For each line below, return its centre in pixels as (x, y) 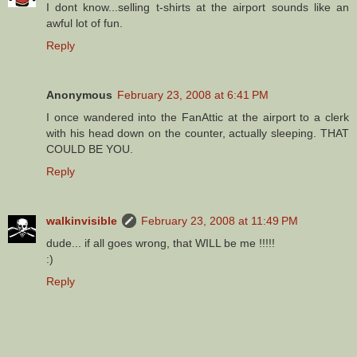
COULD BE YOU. (90, 149)
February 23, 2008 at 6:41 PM (193, 94)
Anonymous (79, 94)
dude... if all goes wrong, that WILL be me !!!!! (161, 243)
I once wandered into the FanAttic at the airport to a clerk (198, 117)
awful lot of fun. (84, 23)
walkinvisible (82, 220)
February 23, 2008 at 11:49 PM (220, 220)
